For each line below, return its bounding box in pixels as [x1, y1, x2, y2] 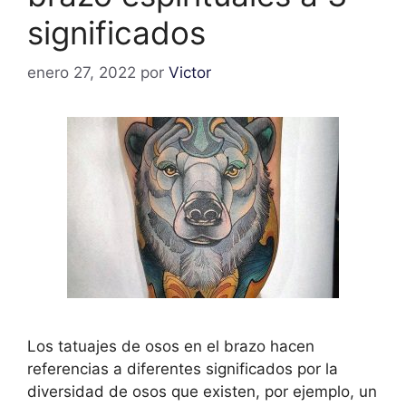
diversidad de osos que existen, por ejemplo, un [27, 382, 377, 401]
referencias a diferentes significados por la [27, 360, 338, 379]
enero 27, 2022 [27, 63, 136, 82]
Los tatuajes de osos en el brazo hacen [27, 337, 314, 356]
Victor [169, 63, 211, 82]
